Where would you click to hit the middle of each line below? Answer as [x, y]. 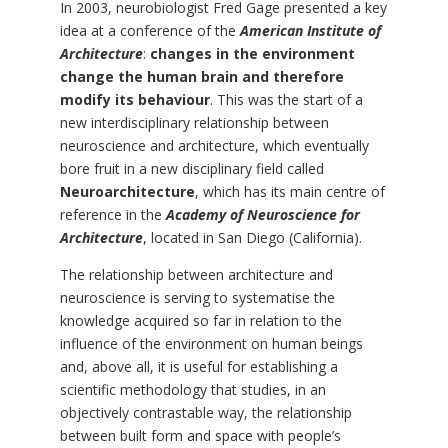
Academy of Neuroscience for [262, 215]
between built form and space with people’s [200, 436]
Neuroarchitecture [127, 192]
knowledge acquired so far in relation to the [200, 321]
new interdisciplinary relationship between [194, 123]
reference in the [112, 215]
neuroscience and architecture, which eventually [214, 146]
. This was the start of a [286, 100]
